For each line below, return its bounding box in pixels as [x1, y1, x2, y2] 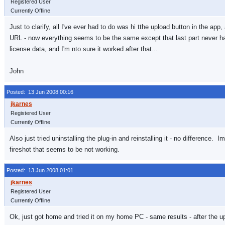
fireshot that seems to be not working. [10, 146, 120, 153]
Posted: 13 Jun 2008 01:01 [7, 167, 73, 173]
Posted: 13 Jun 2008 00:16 [7, 89, 73, 95]
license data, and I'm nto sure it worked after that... [10, 45, 158, 53]
